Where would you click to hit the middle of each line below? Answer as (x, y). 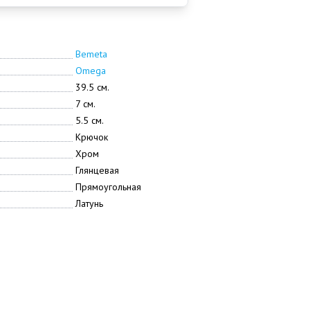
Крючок (91, 137)
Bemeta (91, 54)
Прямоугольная (108, 187)
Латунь (89, 203)
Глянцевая (97, 170)
